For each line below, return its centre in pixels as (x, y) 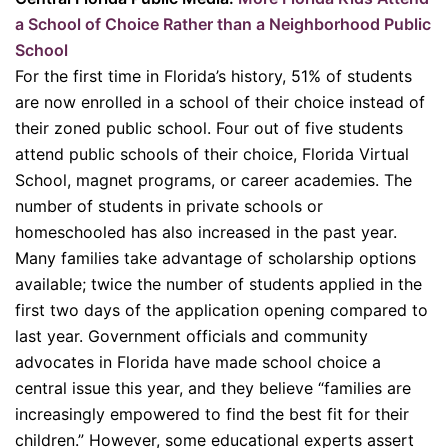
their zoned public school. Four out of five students (209, 127)
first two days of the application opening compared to (221, 309)
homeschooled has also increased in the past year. (206, 231)
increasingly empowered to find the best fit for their (212, 413)
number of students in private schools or (169, 205)
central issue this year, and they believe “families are (213, 387)
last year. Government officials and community (191, 335)
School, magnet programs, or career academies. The (213, 179)
